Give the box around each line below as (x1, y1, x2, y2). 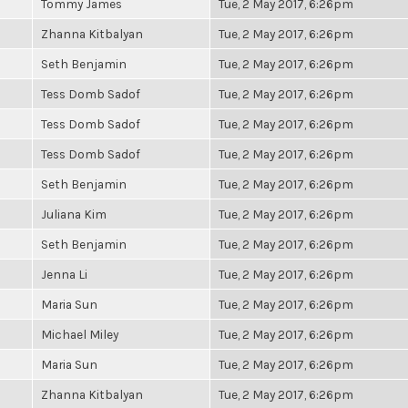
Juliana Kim (41, 207, 107, 221)
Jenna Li (41, 267, 87, 281)
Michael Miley (41, 327, 118, 342)
